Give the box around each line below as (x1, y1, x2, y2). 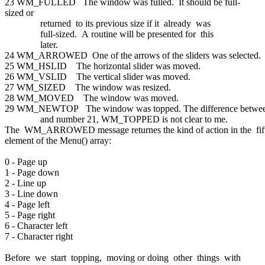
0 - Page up (5, 156, 47, 167)
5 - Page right (5, 209, 55, 220)
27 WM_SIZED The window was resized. (5, 82, 171, 92)
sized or (5, 7, 36, 18)
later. (5, 39, 58, 50)
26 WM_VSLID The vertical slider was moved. (5, 71, 190, 82)
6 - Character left (5, 220, 67, 231)
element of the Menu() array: (5, 135, 111, 146)
